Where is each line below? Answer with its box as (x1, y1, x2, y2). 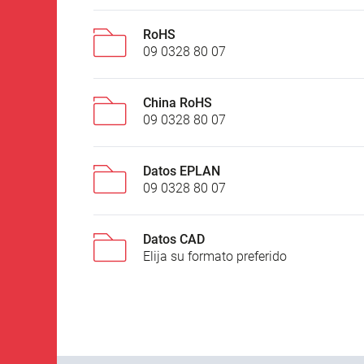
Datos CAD (143, 231, 205, 247)
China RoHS (143, 94, 212, 110)
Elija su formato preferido (143, 248, 287, 264)
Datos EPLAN (143, 162, 220, 179)
